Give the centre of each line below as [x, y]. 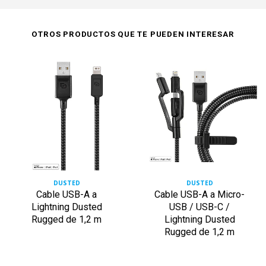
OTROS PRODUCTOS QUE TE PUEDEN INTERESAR [133, 34]
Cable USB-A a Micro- [199, 194]
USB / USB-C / [199, 207]
